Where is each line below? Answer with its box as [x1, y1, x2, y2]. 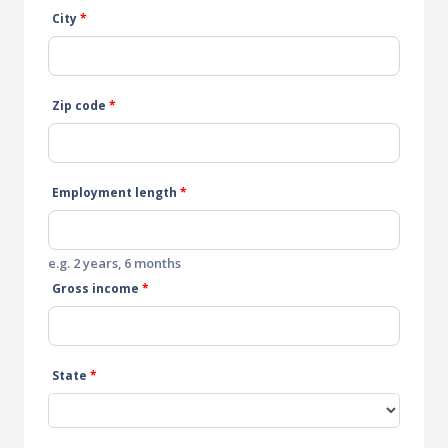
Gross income [52, 279, 142, 297]
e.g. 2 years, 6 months [48, 253, 181, 272]
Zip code [52, 96, 109, 114]
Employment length [52, 183, 180, 201]
